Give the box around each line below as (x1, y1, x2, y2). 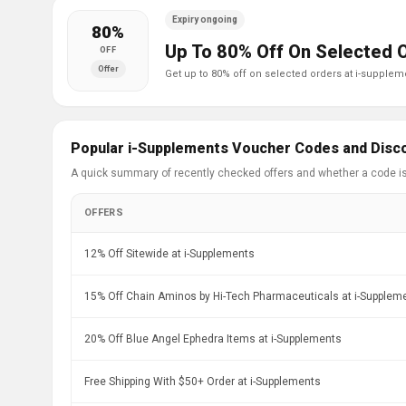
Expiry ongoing (172, 14, 237, 24)
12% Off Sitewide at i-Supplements (84, 247, 255, 260)
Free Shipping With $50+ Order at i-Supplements (84, 375, 321, 388)
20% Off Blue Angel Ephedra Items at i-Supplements (84, 333, 342, 345)
